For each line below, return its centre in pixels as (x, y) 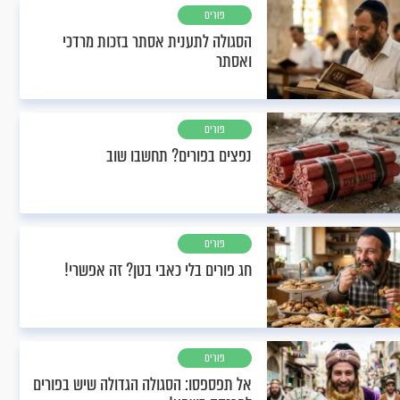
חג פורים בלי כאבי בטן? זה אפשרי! (158, 270)
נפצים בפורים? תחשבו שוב (179, 156)
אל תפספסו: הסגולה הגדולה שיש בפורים (142, 384)
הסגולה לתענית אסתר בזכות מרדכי (157, 42)
